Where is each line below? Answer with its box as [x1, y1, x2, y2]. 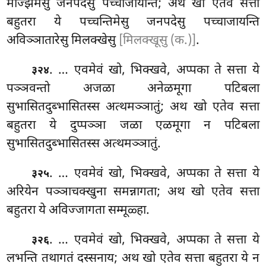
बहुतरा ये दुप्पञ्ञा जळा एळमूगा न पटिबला [7, 117, 259, 134]
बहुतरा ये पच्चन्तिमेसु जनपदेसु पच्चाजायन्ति [7, 14, 259, 31]
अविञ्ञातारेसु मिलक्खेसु [7, 33, 119, 50]
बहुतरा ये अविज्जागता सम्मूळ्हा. [7, 202, 150, 219]
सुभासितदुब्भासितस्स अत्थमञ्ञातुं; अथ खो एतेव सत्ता [7, 99, 259, 116]
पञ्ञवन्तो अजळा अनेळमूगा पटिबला [7, 80, 259, 97]
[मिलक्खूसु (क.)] [119, 33, 197, 50]
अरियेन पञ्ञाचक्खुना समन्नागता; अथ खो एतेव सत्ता [7, 183, 259, 201]
